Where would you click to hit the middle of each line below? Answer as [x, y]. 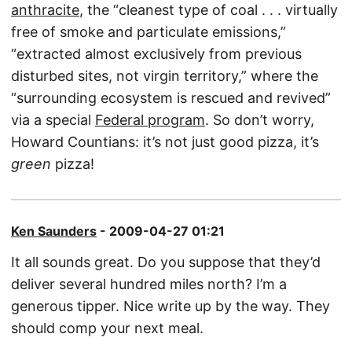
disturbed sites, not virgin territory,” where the [165, 76]
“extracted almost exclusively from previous [156, 54]
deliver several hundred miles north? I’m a [149, 284]
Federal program [150, 120]
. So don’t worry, [260, 120]
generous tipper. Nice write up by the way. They [170, 306]
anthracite [45, 10]
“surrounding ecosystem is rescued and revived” [171, 98]
